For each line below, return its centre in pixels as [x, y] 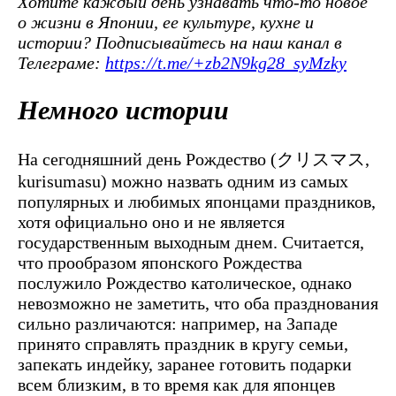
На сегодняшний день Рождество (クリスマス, [194, 159]
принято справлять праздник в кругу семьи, [183, 343]
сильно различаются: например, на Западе [178, 323]
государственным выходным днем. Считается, [191, 242]
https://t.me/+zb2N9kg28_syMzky [226, 62]
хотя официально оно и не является [151, 221]
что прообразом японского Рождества [160, 262]
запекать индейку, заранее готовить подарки [185, 364]
